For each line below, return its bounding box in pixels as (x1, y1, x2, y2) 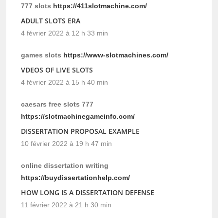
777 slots (21, 2, 54, 10)
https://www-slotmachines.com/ (63, 51, 169, 59)
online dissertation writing (21, 162, 109, 170)
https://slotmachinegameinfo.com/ (21, 112, 135, 121)
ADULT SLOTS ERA (21, 16, 81, 26)
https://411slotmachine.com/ (53, 2, 147, 10)
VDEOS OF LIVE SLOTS (21, 65, 93, 75)
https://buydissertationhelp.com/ (21, 174, 130, 182)
